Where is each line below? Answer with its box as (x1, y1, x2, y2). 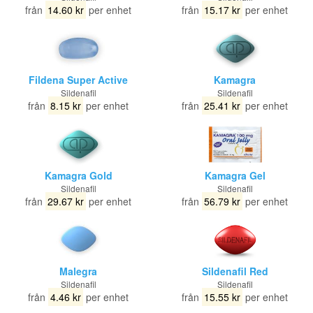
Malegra (59, 264, 97, 278)
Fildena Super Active (29, 73, 128, 87)
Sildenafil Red (201, 264, 268, 278)
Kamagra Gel (204, 168, 265, 182)
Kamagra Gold (44, 168, 112, 182)
